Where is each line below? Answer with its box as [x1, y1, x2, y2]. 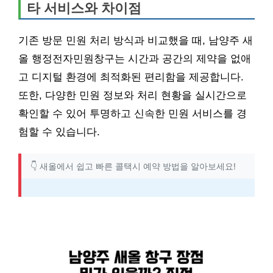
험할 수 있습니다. [18, 126, 100, 138]
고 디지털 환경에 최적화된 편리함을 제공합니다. [18, 71, 244, 83]
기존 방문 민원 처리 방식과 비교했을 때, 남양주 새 [18, 34, 253, 46]
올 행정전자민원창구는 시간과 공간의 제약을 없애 [18, 52, 251, 65]
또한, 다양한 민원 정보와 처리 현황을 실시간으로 [18, 89, 247, 101]
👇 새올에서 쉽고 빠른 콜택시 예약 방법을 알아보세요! [30, 160, 236, 171]
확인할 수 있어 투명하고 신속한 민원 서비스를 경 [18, 107, 247, 119]
